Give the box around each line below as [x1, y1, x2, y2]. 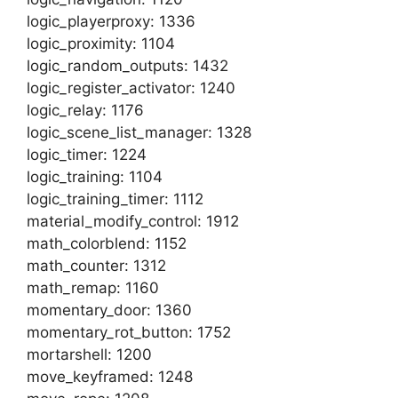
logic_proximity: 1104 [27, 35, 175, 52]
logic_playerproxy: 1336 [27, 12, 195, 30]
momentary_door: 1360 [27, 301, 192, 319]
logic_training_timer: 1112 [27, 190, 203, 208]
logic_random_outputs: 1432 [27, 57, 228, 75]
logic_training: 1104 [27, 168, 163, 186]
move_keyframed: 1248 [27, 368, 193, 386]
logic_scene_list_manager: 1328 [27, 123, 251, 141]
